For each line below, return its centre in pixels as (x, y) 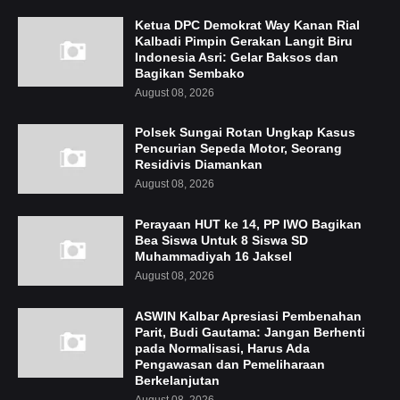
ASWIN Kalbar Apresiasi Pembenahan (248, 316)
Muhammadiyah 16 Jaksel (213, 256)
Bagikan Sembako (190, 73)
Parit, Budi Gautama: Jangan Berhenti (250, 332)
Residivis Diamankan (199, 164)
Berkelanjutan (177, 380)
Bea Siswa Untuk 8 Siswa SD (221, 240)
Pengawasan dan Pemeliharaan (230, 364)
